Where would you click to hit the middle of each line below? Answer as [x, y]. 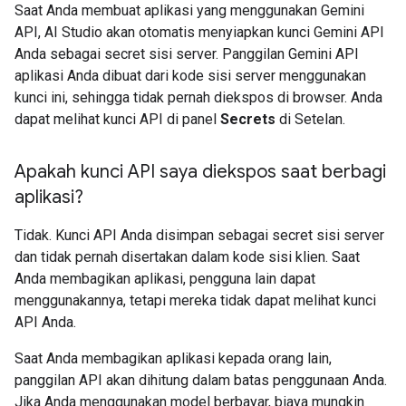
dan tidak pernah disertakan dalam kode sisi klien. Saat [187, 257]
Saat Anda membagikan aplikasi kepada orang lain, [173, 358]
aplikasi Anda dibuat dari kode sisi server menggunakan [190, 76]
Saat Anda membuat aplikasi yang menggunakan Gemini [189, 10]
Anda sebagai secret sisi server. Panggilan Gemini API [187, 54]
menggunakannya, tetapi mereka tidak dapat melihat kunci [195, 300]
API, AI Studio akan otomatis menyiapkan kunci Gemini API [199, 32]
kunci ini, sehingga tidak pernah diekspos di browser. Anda [198, 97]
